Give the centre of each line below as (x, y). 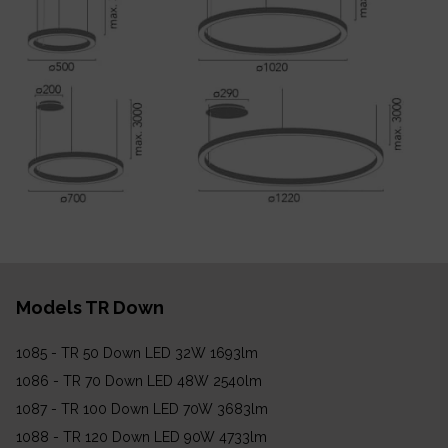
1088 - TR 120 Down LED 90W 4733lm (142, 437)
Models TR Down (90, 307)
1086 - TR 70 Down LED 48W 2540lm (139, 381)
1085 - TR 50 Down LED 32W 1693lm (137, 353)
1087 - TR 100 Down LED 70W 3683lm (142, 409)
